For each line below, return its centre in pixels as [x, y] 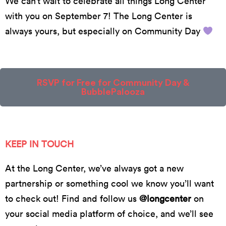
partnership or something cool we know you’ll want [109, 183]
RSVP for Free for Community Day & [113, 82]
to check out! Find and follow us [72, 198]
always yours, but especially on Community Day [104, 31]
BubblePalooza [113, 92]
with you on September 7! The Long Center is [99, 16]
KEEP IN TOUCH [39, 144]
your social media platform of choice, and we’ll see [109, 213]
